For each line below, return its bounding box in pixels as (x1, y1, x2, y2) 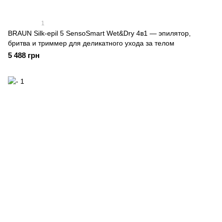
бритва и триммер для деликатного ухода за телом (8, 39, 174, 47)
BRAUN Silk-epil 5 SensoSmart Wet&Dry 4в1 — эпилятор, (8, 29, 191, 37)
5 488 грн (8, 51, 40, 59)
